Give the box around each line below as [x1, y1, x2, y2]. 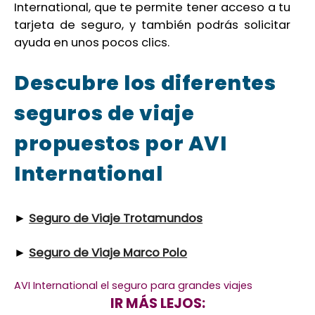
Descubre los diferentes [14, 69, 276, 98]
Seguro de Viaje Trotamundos [29, 210, 203, 227]
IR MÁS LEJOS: [110, 294, 205, 314]
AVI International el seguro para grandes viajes [14, 278, 253, 293]
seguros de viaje [14, 99, 195, 128]
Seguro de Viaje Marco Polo [29, 245, 188, 262]
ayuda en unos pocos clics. [14, 34, 170, 51]
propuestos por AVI [14, 129, 227, 158]
